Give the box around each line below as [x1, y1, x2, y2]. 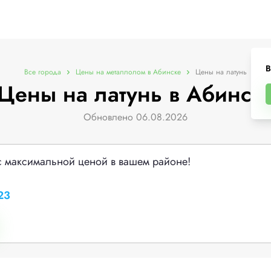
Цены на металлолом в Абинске [76, 67, 181, 77]
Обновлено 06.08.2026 [83, 110, 188, 124]
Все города [24, 67, 61, 77]
